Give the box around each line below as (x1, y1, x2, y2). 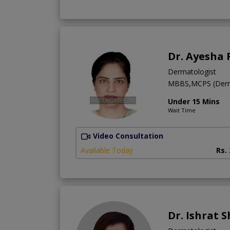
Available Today (81, 145, 133, 155)
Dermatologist (168, 66, 216, 76)
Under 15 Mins (168, 96, 220, 106)
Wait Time (168, 106, 196, 114)
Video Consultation (93, 130, 163, 141)
